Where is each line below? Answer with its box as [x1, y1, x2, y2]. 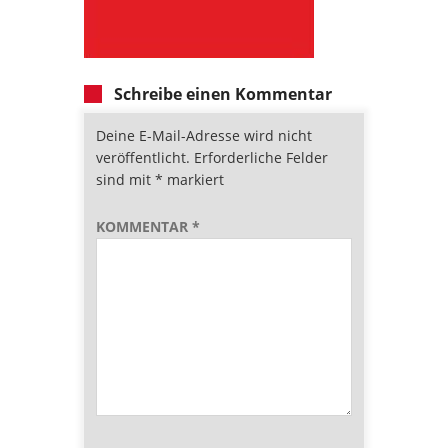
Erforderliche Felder [194, 147, 328, 167]
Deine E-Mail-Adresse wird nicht [96, 125, 312, 145]
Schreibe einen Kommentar [114, 82, 332, 105]
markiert [163, 169, 224, 189]
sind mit [96, 169, 155, 189]
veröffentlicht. [96, 147, 190, 167]
